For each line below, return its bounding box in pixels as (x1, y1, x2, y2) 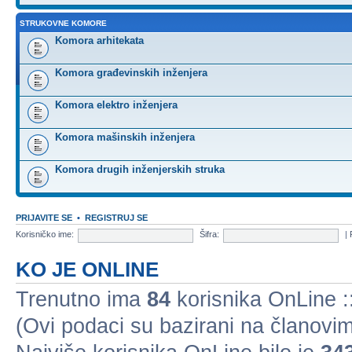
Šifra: (200, 229, 219, 240)
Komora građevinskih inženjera (55, 66, 207, 79)
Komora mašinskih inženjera (55, 130, 195, 143)
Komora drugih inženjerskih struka (55, 163, 225, 175)
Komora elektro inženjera (55, 98, 178, 111)
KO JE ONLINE (16, 258, 159, 280)
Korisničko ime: (16, 229, 74, 240)
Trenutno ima (16, 287, 147, 311)
